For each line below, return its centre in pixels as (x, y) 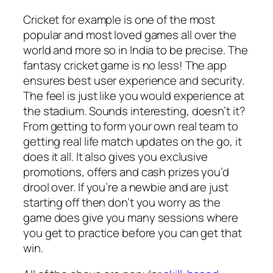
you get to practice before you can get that (133, 232)
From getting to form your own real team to (131, 126)
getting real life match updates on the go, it (133, 141)
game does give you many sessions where (131, 217)
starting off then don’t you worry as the (122, 202)
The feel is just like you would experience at (134, 95)
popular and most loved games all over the (130, 34)
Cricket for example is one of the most (119, 19)
